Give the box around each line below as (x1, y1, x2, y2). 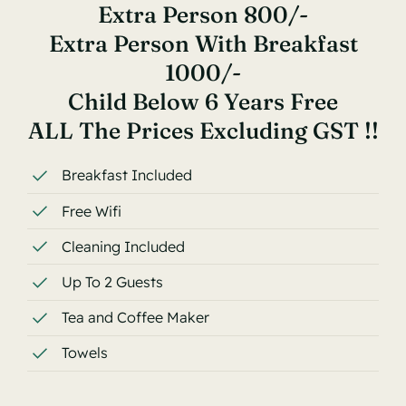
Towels (62, 343, 109, 362)
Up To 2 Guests (62, 272, 164, 291)
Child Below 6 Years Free (68, 88, 338, 116)
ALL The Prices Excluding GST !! (27, 117, 379, 145)
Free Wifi (62, 201, 122, 220)
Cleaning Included (62, 237, 186, 256)
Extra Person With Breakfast (48, 30, 358, 58)
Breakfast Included (62, 166, 193, 185)
